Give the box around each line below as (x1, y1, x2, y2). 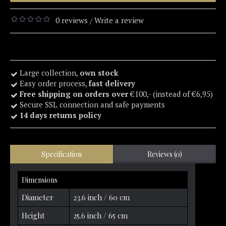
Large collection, (20, 68, 80, 78)
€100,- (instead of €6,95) (130, 89, 215, 99)
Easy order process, (18, 78, 89, 89)
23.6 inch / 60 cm (73, 192, 130, 203)
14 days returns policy (20, 110, 101, 121)
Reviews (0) (147, 149, 182, 159)
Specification (41, 149, 82, 159)
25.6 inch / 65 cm (73, 210, 128, 221)
